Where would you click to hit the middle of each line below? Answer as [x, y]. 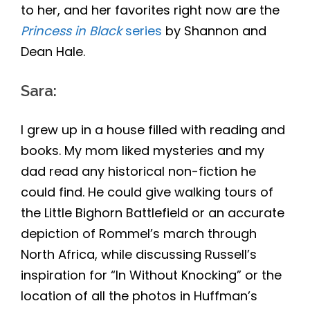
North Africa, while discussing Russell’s [139, 255]
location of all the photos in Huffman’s [139, 296]
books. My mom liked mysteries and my [143, 151]
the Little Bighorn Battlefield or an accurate [153, 213]
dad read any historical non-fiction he [138, 172]
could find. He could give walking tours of [147, 192]
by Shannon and [214, 31]
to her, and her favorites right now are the [150, 10]
